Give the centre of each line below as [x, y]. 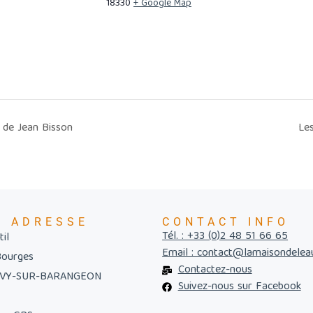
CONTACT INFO [226, 222]
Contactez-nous [215, 271]
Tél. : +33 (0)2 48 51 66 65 [225, 237]
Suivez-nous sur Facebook [239, 287]
